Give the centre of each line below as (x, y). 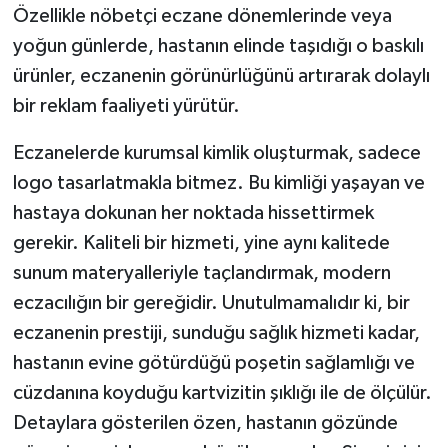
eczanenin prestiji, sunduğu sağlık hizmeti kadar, (216, 332)
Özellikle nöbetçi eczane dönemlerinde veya (202, 15)
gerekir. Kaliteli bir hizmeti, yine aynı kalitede (201, 242)
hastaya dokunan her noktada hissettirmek (193, 212)
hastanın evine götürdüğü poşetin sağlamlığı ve (213, 362)
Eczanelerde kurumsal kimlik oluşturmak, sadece (216, 152)
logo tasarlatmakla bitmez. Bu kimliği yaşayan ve (218, 182)
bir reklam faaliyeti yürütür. (126, 105)
